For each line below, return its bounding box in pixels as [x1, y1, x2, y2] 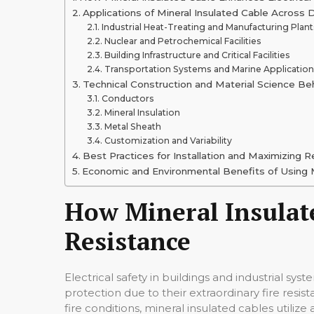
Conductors [101, 93, 154, 104]
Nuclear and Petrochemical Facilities [104, 35, 261, 46]
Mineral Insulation [104, 107, 180, 118]
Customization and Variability [104, 135, 232, 146]
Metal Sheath [104, 121, 161, 132]
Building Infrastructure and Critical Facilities [104, 49, 290, 60]
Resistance [64, 224, 191, 257]
